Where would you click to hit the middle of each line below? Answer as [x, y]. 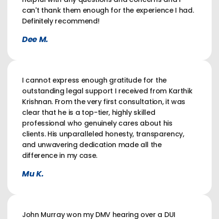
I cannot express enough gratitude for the [94, 80]
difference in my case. [60, 155]
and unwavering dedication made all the [92, 144]
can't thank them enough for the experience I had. [108, 10]
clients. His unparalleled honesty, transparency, [103, 134]
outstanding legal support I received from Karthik [107, 91]
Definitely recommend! [61, 21]
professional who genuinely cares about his [97, 123]
